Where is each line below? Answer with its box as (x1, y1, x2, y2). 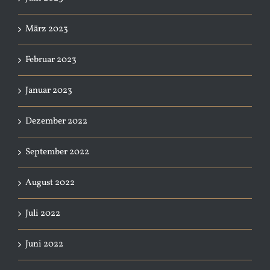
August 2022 (25, 176, 75, 189)
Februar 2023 (25, 53, 77, 66)
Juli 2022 (25, 207, 60, 220)
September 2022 (25, 145, 89, 159)
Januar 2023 (25, 84, 72, 97)
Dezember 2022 (25, 115, 87, 128)
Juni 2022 (25, 237, 63, 251)
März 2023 (25, 22, 68, 36)
